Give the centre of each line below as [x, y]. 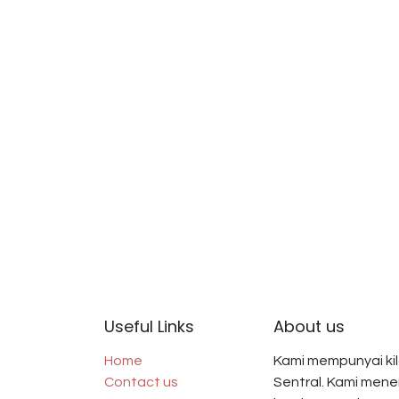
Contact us [141, 383]
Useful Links [149, 327]
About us [309, 327]
